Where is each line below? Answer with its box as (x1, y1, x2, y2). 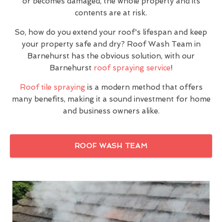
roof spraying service (94, 63, 170, 72)
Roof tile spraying (19, 82, 85, 92)
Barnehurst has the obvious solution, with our (27, 51, 195, 60)
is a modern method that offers (85, 82, 203, 92)
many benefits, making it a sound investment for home (11, 94, 211, 104)
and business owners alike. (62, 106, 160, 115)
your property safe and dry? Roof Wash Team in (21, 39, 201, 49)
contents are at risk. (75, 8, 147, 17)
